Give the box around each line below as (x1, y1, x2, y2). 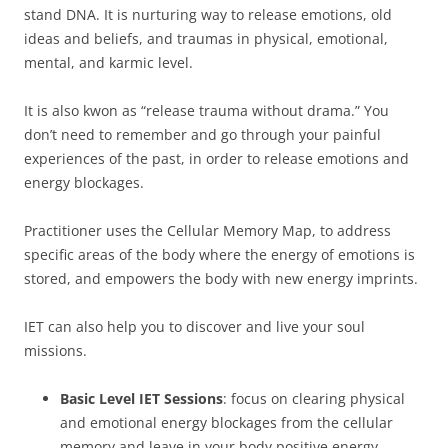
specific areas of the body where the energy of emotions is (24, 244, 415, 264)
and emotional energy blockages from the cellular (60, 412, 393, 432)
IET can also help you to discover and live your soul (24, 316, 365, 336)
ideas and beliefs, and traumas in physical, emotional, (24, 28, 388, 48)
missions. (24, 340, 87, 360)
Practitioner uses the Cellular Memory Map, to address (24, 220, 391, 240)
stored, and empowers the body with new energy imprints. (24, 268, 418, 288)
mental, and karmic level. (24, 52, 193, 72)
